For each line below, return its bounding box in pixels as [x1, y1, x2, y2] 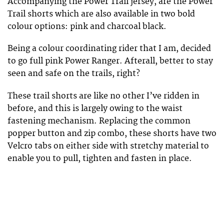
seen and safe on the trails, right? [7, 68, 140, 79]
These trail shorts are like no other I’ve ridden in [7, 90, 199, 101]
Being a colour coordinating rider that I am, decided [7, 43, 211, 54]
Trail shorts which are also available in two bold [7, 9, 195, 19]
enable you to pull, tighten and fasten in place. [7, 153, 192, 163]
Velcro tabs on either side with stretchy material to [7, 140, 209, 151]
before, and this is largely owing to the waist [7, 103, 182, 113]
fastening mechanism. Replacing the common [7, 115, 190, 126]
